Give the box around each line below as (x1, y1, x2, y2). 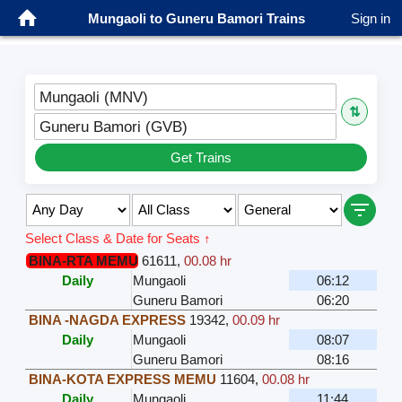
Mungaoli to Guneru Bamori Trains (88, 10, 305, 26)
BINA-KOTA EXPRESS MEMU (28, 371, 216, 387)
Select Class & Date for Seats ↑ (24, 230, 211, 246)
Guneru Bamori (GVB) (39, 118, 188, 135)
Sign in (351, 10, 390, 26)
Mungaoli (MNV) (39, 88, 148, 105)
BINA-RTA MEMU (28, 252, 138, 268)
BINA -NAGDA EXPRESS (28, 311, 186, 328)
